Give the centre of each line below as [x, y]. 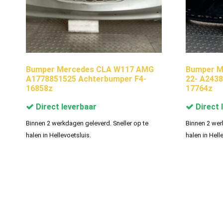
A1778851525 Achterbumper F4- [86, 79]
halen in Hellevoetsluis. [58, 135]
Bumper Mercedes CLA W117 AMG [90, 69]
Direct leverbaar [65, 107]
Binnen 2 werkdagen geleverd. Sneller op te [87, 123]
